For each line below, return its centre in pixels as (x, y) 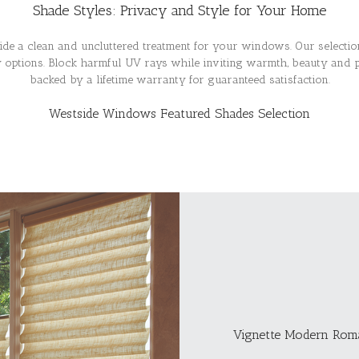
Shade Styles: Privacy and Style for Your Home (179, 10)
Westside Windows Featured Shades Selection (179, 113)
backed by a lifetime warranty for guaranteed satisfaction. (179, 79)
